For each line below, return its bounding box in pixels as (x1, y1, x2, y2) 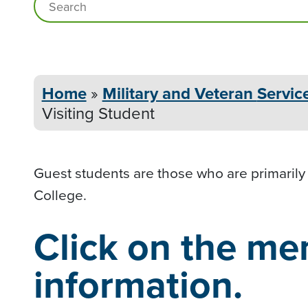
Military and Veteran (102, 81, 257, 105)
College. (33, 184, 87, 205)
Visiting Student (41, 101, 155, 124)
